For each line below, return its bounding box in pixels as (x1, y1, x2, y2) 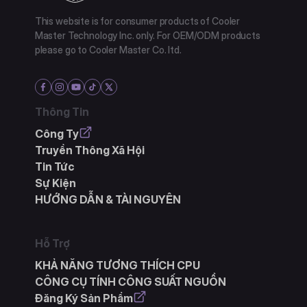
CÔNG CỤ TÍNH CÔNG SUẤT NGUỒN (34, 274, 226, 288)
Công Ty (34, 126, 79, 140)
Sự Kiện (34, 175, 76, 190)
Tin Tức (34, 159, 75, 173)
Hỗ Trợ (34, 236, 70, 250)
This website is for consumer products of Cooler (34, 14, 241, 27)
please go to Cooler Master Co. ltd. (34, 43, 182, 56)
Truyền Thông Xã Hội (34, 143, 145, 157)
